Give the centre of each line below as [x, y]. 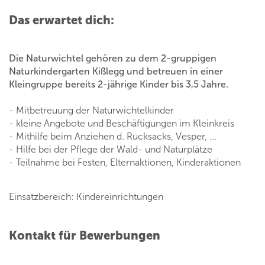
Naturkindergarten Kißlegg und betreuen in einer [116, 72]
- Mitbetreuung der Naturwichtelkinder [91, 111]
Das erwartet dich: [62, 20]
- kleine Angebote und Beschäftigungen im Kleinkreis [122, 124]
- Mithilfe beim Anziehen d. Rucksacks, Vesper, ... [113, 137]
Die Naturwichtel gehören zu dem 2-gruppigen [113, 59]
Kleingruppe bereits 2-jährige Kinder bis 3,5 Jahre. [119, 85]
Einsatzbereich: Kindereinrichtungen [86, 197]
